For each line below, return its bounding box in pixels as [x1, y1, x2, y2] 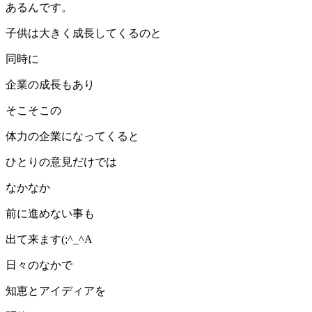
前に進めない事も [6, 207, 95, 219]
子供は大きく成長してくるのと [6, 26, 162, 39]
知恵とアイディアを [6, 284, 106, 297]
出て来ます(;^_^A [6, 233, 93, 245]
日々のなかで [6, 258, 72, 271]
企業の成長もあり [6, 78, 95, 91]
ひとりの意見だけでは [6, 155, 117, 168]
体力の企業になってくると [6, 130, 139, 142]
